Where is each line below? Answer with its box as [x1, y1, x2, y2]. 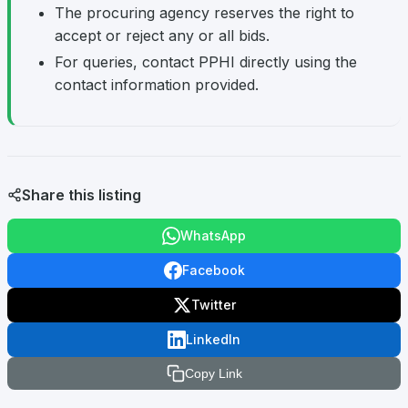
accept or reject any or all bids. [55, 26, 270, 46]
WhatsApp [180, 228, 246, 244]
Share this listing [22, 186, 141, 205]
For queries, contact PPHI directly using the [55, 53, 357, 72]
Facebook [181, 262, 245, 279]
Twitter [190, 297, 236, 313]
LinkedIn [186, 331, 240, 348]
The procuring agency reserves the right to [55, 4, 354, 23]
